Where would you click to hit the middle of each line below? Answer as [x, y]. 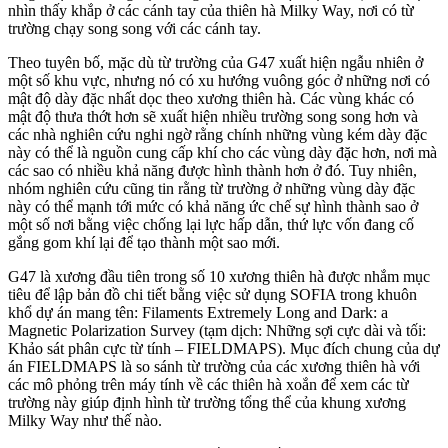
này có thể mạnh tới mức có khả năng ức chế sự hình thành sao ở [213, 206]
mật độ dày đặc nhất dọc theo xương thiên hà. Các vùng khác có [211, 98]
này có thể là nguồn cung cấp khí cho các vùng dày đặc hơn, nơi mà [222, 152]
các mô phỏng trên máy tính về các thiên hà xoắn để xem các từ [208, 384]
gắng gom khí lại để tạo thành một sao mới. [144, 242]
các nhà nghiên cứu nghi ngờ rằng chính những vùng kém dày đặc [217, 134]
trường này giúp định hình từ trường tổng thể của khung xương [207, 402]
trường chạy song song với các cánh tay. [134, 28]
